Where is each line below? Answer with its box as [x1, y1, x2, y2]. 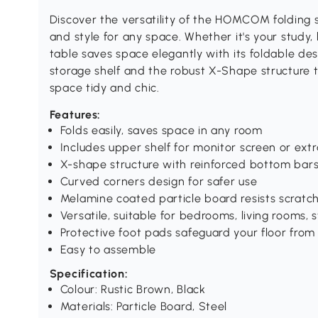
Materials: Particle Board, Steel [60, 300, 228, 314]
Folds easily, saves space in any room [60, 124, 263, 138]
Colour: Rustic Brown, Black [60, 283, 206, 297]
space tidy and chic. [49, 81, 160, 95]
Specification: [49, 267, 128, 281]
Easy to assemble [60, 243, 156, 257]
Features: [49, 108, 102, 122]
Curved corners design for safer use [60, 175, 258, 189]
